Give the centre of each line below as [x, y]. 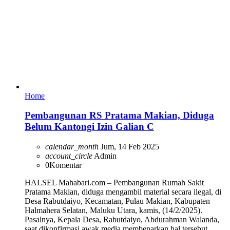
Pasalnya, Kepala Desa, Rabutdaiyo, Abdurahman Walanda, [122, 220]
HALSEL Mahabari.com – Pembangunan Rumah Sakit [114, 183]
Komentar [65, 165]
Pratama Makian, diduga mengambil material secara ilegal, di [123, 192]
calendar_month [72, 147]
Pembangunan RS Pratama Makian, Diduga [119, 116]
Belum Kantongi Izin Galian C [89, 127]
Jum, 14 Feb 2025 [129, 147]
